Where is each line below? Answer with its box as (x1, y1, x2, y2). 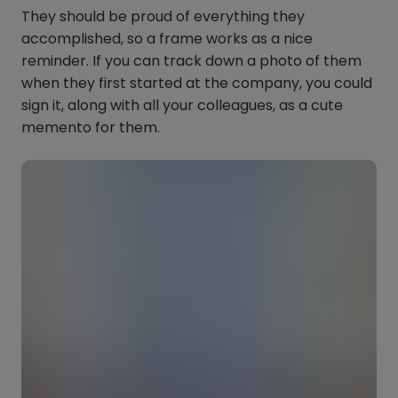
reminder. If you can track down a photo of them (21, 51, 362, 72)
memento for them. (21, 117, 163, 139)
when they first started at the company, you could (21, 73, 372, 94)
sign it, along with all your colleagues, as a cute (21, 95, 343, 116)
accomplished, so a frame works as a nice (21, 28, 313, 50)
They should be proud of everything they (21, 6, 305, 28)
